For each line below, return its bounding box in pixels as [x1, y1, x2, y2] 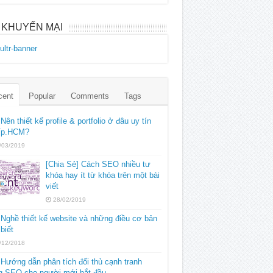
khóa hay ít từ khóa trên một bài [45, 171, 160, 180]
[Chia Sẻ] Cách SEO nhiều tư [45, 160, 151, 169]
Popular [28, 91, 55, 101]
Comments [70, 91, 109, 101]
